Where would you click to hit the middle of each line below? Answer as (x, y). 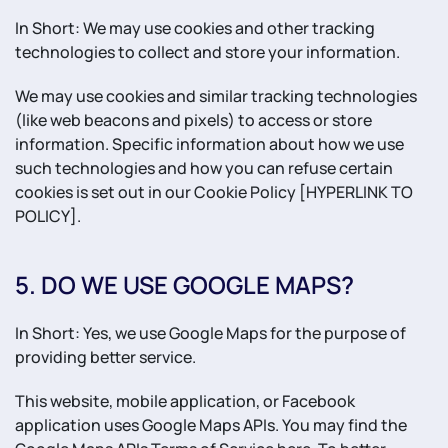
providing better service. (105, 357)
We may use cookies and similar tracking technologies (216, 96)
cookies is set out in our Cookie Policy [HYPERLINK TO (214, 192)
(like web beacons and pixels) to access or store (193, 120)
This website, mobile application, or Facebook (185, 401)
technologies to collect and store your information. (207, 52)
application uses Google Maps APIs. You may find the (211, 425)
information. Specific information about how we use (209, 144)
